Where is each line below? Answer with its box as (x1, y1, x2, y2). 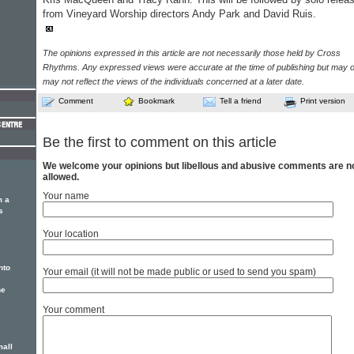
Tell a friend (220, 96, 262, 105)
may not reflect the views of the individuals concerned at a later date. (43, 77, 304, 86)
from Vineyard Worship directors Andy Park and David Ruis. (43, 8, 316, 20)
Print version (300, 96, 345, 105)
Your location (43, 228, 99, 240)
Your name (43, 190, 89, 202)
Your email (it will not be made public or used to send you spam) (43, 266, 316, 278)
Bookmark (138, 96, 175, 105)
